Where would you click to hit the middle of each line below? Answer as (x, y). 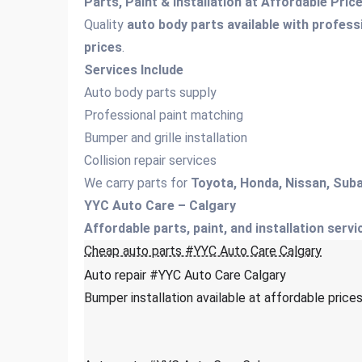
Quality (105, 25)
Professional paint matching (164, 115)
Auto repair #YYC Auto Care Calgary (185, 275)
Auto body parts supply (150, 93)
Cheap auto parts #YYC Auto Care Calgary (203, 251)
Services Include (134, 70)
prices (103, 47)
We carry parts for (137, 183)
